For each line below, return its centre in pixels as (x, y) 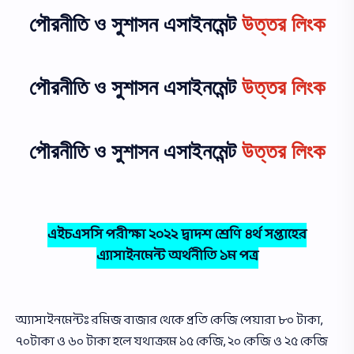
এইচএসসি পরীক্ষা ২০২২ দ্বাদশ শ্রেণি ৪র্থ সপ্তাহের (177, 235)
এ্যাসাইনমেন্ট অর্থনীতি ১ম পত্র (177, 257)
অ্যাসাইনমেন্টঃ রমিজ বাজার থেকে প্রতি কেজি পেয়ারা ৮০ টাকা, (169, 321)
